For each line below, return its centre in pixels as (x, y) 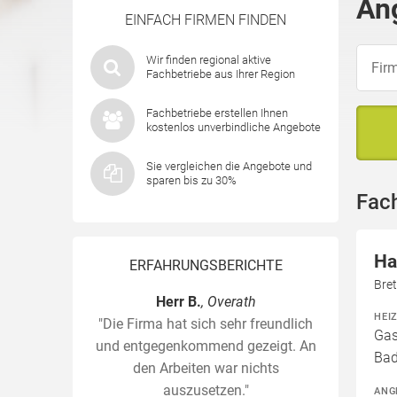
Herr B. (178, 302)
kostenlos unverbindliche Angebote (234, 127)
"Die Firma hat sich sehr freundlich (206, 324)
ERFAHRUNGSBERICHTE (206, 265)
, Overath (228, 302)
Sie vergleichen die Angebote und (229, 166)
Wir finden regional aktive (209, 60)
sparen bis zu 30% (191, 180)
